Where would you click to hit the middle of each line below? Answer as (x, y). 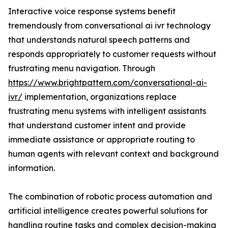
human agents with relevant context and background (113, 154)
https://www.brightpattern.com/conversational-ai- (108, 83)
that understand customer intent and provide (97, 125)
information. (32, 168)
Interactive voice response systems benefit (92, 11)
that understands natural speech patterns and (99, 40)
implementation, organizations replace (99, 97)
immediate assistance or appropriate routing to (102, 140)
